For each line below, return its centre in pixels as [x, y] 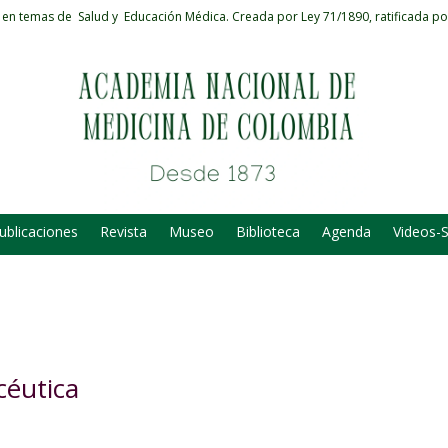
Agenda [346, 232]
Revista [123, 232]
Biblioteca [268, 232]
